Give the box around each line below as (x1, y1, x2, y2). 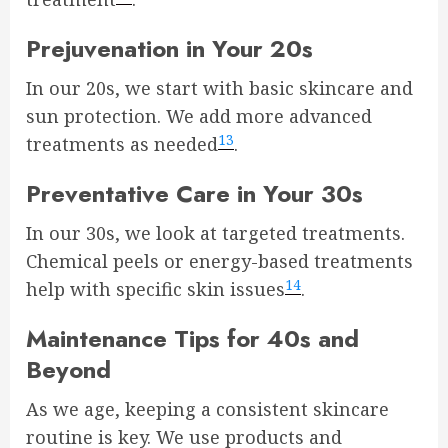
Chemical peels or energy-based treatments (26, 249, 413, 274)
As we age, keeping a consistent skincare (26, 397, 389, 422)
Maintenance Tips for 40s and (26, 321, 359, 357)
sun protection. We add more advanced (26, 104, 372, 129)
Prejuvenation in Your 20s (26, 31, 313, 67)
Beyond (26, 352, 111, 388)
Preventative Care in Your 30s (26, 176, 363, 212)
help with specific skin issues (26, 277, 285, 302)
